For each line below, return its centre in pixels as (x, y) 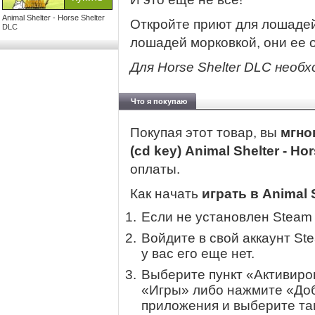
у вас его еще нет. (198, 254)
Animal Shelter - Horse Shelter (53, 18)
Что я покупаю (159, 101)
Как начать (166, 194)
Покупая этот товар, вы (205, 133)
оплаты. (155, 169)
